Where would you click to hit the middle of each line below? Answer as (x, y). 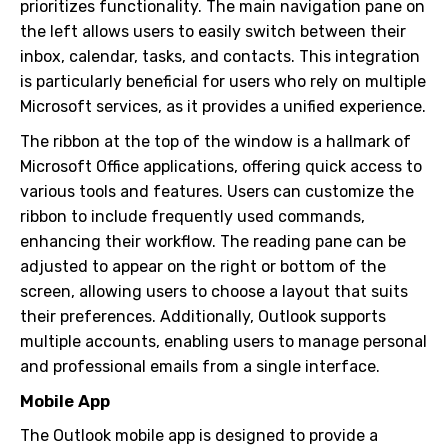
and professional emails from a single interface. (200, 366)
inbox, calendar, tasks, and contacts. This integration (220, 56)
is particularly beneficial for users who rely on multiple (223, 81)
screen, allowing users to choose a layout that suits (214, 291)
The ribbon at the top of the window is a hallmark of (215, 141)
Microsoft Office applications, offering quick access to (221, 166)
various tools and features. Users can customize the (217, 191)
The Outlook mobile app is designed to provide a (199, 435)
